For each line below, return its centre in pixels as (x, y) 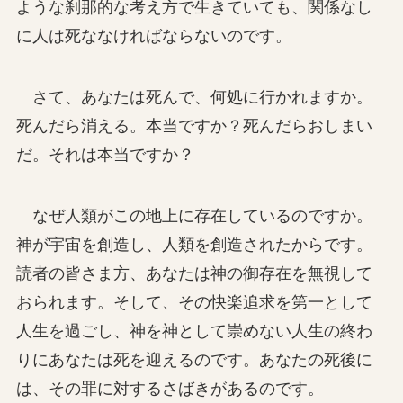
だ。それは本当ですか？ (105, 154)
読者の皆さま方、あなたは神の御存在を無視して (194, 273)
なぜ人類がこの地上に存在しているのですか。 (194, 215)
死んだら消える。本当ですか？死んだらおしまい (194, 125)
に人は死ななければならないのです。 (153, 36)
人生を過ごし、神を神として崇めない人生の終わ (194, 331)
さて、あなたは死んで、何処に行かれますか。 (194, 97)
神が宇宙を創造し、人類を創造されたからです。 (194, 244)
